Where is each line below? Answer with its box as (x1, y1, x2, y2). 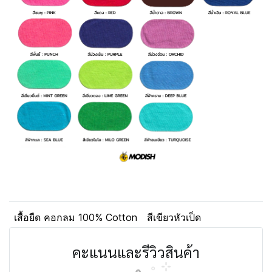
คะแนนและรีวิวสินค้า (72, 242, 200, 262)
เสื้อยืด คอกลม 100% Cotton (14, 211, 137, 224)
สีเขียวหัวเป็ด (147, 211, 201, 224)
